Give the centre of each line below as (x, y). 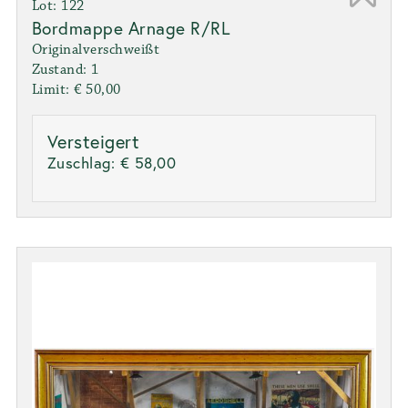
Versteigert (93, 142)
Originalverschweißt (96, 50)
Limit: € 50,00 (76, 90)
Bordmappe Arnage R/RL (131, 28)
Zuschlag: (83, 163)
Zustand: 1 (65, 70)
